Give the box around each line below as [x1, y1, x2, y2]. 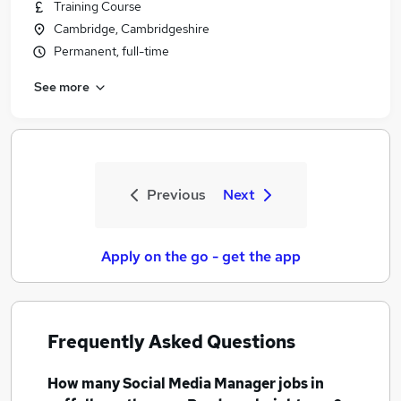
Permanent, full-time [54, 43, 169, 59]
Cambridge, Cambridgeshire [54, 21, 209, 37]
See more [34, 78, 90, 95]
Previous [146, 185, 206, 204]
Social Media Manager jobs [123, 374, 308, 393]
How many [47, 374, 123, 393]
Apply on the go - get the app [100, 247, 301, 266]
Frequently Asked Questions [47, 330, 295, 354]
